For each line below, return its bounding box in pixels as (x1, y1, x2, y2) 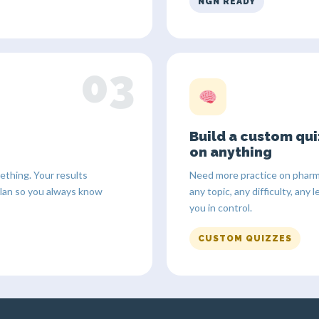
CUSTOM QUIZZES (198, 233, 292, 244)
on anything (189, 143, 272, 159)
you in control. (189, 201, 252, 214)
